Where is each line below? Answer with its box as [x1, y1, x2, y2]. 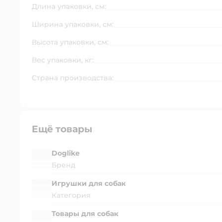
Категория [52, 190, 91, 200]
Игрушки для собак [52, 178, 126, 188]
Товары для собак [52, 209, 118, 218]
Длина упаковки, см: [32, 1, 106, 11]
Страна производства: [32, 73, 113, 82]
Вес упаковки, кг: [32, 55, 94, 64]
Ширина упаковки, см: [32, 19, 113, 29]
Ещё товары [32, 123, 92, 135]
